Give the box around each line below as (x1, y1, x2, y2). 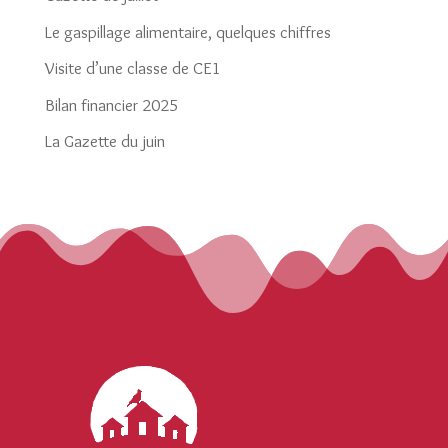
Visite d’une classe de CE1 (44, 58, 221, 78)
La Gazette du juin (44, 131, 165, 151)
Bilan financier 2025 (44, 94, 178, 115)
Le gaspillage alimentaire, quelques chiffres (44, 21, 331, 42)
